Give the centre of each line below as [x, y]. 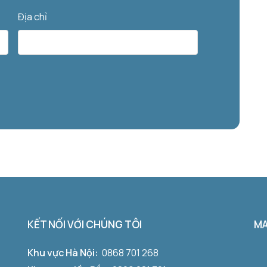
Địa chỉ [33, 16]
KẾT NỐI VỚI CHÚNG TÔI [85, 224]
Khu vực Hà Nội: [65, 252]
